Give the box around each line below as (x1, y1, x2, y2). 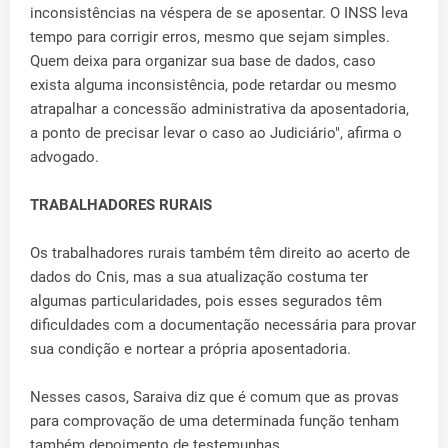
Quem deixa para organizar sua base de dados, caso (30, 52, 376, 71)
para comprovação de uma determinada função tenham (30, 412, 399, 431)
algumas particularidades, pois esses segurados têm (30, 292, 382, 311)
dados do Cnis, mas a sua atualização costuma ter (30, 268, 368, 287)
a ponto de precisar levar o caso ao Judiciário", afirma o (30, 124, 402, 143)
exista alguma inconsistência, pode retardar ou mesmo (30, 76, 397, 95)
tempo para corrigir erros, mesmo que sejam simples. (30, 28, 390, 47)
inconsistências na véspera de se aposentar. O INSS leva (30, 4, 408, 23)
